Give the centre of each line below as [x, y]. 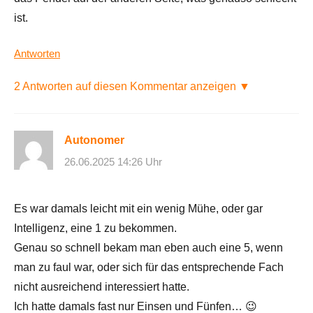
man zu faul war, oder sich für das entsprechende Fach [149, 268]
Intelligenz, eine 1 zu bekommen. [95, 228]
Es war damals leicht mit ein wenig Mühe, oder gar [138, 209]
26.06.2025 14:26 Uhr [113, 162]
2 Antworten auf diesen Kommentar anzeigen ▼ [132, 86]
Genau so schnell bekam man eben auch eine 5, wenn [148, 248]
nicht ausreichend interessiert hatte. [102, 287]
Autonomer [94, 140]
